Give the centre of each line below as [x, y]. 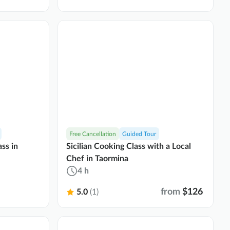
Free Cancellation [93, 134]
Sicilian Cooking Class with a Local [129, 146]
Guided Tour [139, 134]
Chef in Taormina [97, 158]
